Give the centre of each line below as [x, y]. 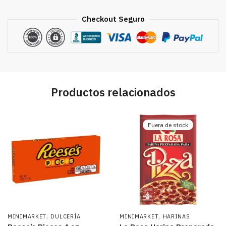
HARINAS [176, 216]
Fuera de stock [168, 125]
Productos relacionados [113, 92]
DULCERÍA [66, 216]
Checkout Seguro [113, 19]
